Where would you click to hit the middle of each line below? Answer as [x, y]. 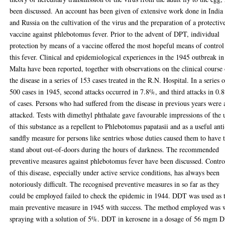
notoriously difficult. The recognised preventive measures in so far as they [115, 184]
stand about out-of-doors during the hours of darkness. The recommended [115, 149]
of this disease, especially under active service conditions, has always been [115, 173]
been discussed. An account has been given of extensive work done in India [117, 11]
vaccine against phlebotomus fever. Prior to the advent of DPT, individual [115, 34]
